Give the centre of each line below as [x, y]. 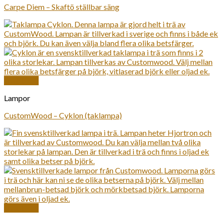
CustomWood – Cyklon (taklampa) [63, 115]
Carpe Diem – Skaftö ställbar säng [62, 7]
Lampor [17, 98]
